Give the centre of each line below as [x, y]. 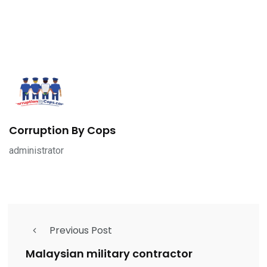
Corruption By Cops [62, 130]
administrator [36, 150]
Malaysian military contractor [109, 254]
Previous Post [81, 230]
